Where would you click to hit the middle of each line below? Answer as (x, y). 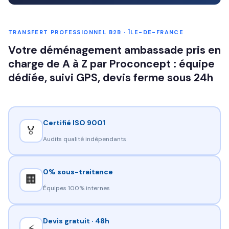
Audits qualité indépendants (84, 139)
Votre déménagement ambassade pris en (114, 50)
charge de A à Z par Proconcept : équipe (111, 64)
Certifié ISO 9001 (74, 122)
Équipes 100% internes (76, 188)
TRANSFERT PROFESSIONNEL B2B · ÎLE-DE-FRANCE (96, 32)
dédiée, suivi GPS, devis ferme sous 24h (111, 78)
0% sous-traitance (78, 171)
